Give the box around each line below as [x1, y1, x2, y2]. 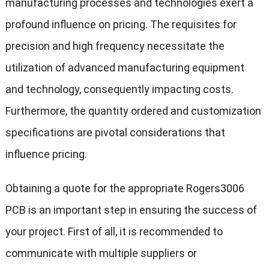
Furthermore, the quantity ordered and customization [5, 104, 261, 118]
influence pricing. [5, 148, 87, 161]
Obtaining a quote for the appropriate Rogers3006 [5, 182, 244, 195]
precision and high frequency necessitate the [5, 40, 225, 53]
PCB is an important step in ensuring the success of [5, 204, 257, 217]
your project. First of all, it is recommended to [5, 225, 223, 238]
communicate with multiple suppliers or [5, 247, 197, 260]
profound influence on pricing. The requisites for [5, 18, 237, 31]
